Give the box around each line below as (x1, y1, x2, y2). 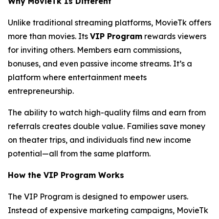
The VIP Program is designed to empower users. (8, 191, 188, 201)
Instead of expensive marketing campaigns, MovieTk (8, 205, 208, 215)
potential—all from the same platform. (8, 148, 151, 158)
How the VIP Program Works (8, 170, 124, 180)
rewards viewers (142, 31, 206, 41)
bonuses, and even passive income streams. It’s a (8, 58, 192, 68)
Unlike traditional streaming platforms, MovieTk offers (8, 17, 211, 27)
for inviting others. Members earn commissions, (8, 44, 181, 55)
